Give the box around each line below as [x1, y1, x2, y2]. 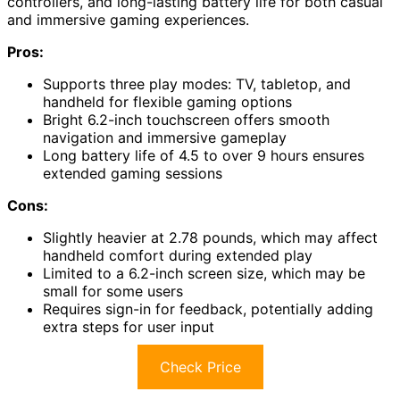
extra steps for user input [43, 317, 214, 336]
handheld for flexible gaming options [43, 92, 292, 111]
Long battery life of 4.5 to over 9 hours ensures [43, 146, 364, 164]
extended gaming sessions [43, 163, 222, 182]
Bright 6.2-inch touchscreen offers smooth [43, 110, 329, 129]
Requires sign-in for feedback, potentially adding [43, 299, 373, 318]
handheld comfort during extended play [43, 246, 312, 264]
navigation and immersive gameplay [43, 128, 287, 146]
